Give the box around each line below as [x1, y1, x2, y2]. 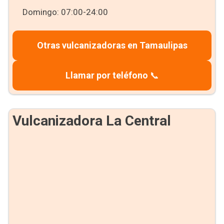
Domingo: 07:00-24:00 [22, 7, 108, 17]
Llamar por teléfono [65, 70, 148, 80]
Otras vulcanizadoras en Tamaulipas [36, 40, 187, 50]
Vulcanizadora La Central [12, 112, 171, 129]
